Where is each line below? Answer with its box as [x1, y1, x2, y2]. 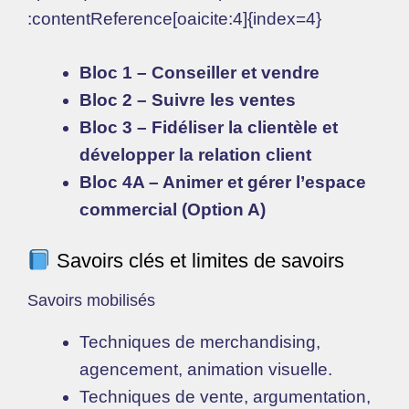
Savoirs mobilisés [27, 291, 155, 310]
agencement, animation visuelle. [79, 360, 332, 380]
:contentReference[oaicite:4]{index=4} [27, 9, 321, 29]
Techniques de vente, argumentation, [79, 387, 371, 407]
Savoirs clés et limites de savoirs [50, 249, 344, 273]
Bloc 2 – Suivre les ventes [79, 89, 296, 110]
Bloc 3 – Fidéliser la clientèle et [79, 117, 338, 137]
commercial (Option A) [79, 199, 266, 219]
